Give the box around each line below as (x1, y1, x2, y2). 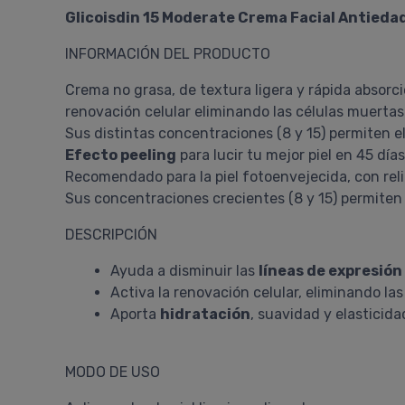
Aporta (110, 306, 160, 323)
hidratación (160, 306, 250, 323)
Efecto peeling (65, 146, 176, 164)
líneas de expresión (259, 262, 402, 279)
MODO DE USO (65, 363, 160, 381)
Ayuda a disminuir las (110, 262, 259, 279)
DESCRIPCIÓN (65, 226, 157, 243)
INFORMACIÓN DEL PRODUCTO (65, 45, 270, 62)
